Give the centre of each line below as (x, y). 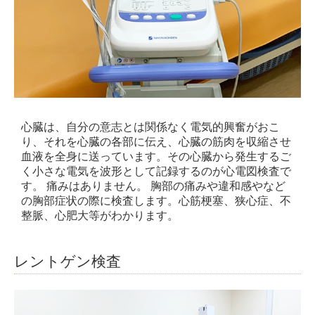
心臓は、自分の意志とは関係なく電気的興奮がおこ (150, 127)
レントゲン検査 (67, 262)
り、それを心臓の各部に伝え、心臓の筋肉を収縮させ (156, 142)
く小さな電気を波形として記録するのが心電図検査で (156, 172)
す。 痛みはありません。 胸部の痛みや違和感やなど (153, 186)
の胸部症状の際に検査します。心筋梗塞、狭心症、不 (156, 201)
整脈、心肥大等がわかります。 (100, 216)
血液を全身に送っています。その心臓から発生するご (156, 157)
